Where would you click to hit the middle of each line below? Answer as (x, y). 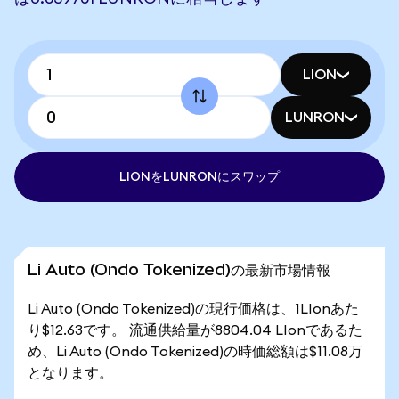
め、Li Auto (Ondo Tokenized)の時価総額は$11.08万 (195, 352)
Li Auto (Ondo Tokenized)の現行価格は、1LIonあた (193, 309)
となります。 (70, 373)
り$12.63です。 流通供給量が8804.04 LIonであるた (195, 330)
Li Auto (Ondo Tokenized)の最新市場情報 (179, 269)
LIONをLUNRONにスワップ (199, 177)
